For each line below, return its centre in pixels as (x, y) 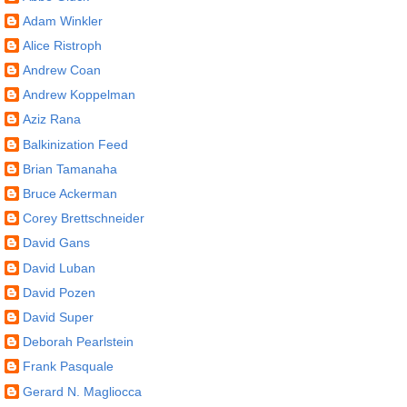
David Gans (56, 243)
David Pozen (59, 292)
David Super (58, 317)
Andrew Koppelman (79, 95)
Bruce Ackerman (70, 194)
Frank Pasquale (68, 367)
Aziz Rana (52, 119)
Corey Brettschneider (84, 218)
